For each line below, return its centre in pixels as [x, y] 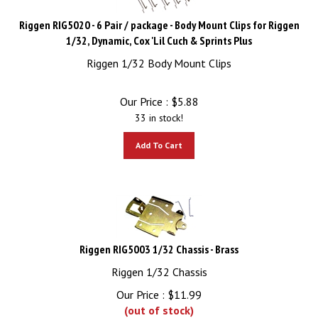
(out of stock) [159, 304]
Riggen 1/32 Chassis [159, 265]
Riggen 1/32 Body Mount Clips [159, 57]
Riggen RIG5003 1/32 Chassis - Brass [159, 243]
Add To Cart [159, 139]
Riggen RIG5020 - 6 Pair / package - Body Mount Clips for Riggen [159, 18]
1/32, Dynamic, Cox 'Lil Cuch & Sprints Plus [159, 34]
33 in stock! [159, 111]
